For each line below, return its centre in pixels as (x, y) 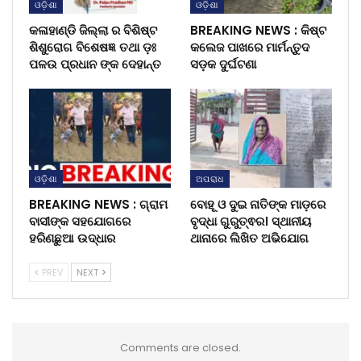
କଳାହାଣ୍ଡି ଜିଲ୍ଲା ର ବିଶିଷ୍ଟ (93, 30)
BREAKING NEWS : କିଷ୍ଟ (258, 30)
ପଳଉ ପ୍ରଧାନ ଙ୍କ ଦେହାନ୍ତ (95, 64)
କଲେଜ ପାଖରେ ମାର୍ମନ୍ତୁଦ (250, 47)
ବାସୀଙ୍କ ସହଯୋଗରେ (80, 222)
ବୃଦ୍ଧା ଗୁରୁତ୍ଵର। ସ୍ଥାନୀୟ (251, 222)
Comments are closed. (180, 348)
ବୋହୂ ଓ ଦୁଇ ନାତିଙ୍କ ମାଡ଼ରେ (258, 205)
